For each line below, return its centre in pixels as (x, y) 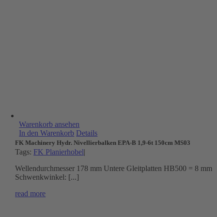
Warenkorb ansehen (49, 124)
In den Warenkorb (47, 133)
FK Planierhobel (59, 152)
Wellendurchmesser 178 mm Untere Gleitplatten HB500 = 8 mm (114, 168)
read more (31, 194)
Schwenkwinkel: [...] (47, 177)
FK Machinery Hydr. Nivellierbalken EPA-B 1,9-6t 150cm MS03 (103, 143)
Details (87, 133)
